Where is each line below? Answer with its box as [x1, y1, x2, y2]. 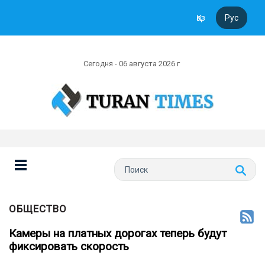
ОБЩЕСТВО [9, 203, 67, 215]
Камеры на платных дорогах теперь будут [9, 227, 227, 240]
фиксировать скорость [9, 240, 129, 253]
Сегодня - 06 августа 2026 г [83, 59, 182, 68]
